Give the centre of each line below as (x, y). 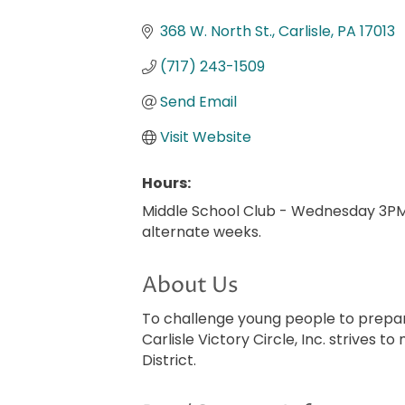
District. (169, 361)
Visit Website (206, 137)
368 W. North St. (216, 32)
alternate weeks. (202, 232)
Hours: (166, 184)
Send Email (198, 102)
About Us (190, 286)
